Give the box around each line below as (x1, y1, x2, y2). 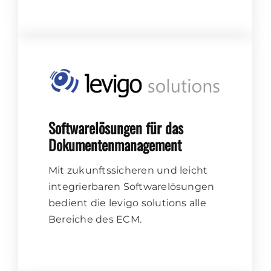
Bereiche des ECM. (48, 213, 142, 225)
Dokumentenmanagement (48, 133, 181, 155)
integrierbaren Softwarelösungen (48, 180, 215, 192)
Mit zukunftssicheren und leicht (48, 164, 208, 176)
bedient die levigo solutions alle (48, 197, 206, 209)
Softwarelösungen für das (48, 116, 183, 139)
